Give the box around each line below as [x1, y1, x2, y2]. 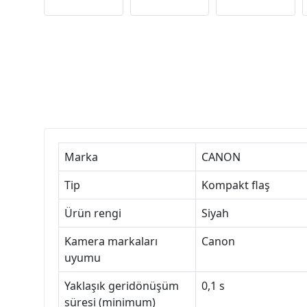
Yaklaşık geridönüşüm [64, 278, 179, 294]
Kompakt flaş [201, 177, 270, 193]
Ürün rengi [64, 206, 121, 221]
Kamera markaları [64, 234, 158, 249]
